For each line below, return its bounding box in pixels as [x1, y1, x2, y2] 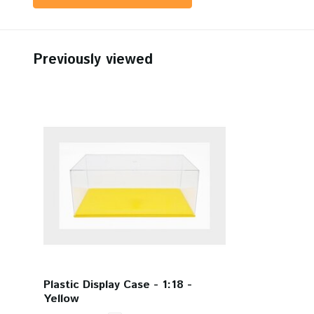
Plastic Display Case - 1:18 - [43, 276, 192, 293]
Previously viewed [33, 50, 153, 70]
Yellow [43, 290, 79, 307]
